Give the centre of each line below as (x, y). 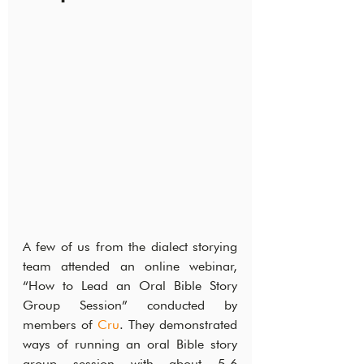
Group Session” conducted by (130, 305)
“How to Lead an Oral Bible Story (130, 286)
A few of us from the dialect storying (130, 247)
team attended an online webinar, (130, 266)
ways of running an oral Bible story (130, 344)
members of (60, 325)
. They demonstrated (178, 325)
